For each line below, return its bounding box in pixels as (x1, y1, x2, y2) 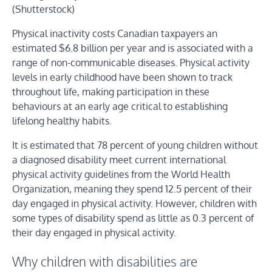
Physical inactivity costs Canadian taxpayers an (12, 27, 217, 39)
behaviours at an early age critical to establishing (12, 100, 228, 112)
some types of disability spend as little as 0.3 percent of (12, 211, 254, 224)
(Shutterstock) (12, 2, 75, 15)
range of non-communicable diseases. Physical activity (12, 56, 250, 69)
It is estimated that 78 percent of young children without (12, 138, 258, 151)
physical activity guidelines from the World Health (12, 168, 230, 180)
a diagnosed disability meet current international (12, 153, 226, 166)
